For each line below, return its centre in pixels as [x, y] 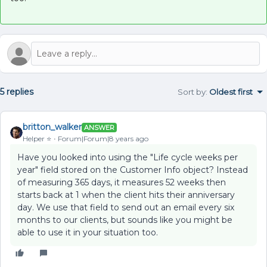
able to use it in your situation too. [88, 232]
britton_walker [52, 127]
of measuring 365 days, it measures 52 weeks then [122, 182]
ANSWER [99, 127]
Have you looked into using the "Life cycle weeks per [128, 157]
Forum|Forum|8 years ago [103, 139]
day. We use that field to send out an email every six [126, 207]
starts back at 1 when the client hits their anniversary [126, 195]
